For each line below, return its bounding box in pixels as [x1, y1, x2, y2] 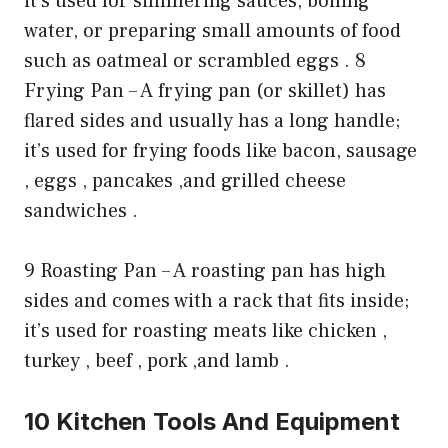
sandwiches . [24, 198, 138, 225]
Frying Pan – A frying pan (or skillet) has [24, 78, 386, 105]
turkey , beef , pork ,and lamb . [24, 348, 290, 375]
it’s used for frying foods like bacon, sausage [24, 138, 417, 165]
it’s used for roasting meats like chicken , [24, 318, 387, 345]
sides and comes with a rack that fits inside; [24, 288, 409, 315]
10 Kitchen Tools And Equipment [24, 407, 400, 437]
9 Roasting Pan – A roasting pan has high [24, 258, 386, 285]
